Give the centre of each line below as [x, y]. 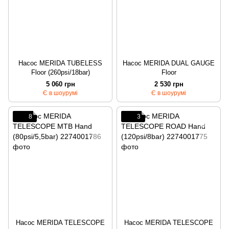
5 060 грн [60, 84]
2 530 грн [169, 84]
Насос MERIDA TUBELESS [60, 63]
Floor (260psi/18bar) [60, 73]
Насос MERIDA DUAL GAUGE [169, 63]
